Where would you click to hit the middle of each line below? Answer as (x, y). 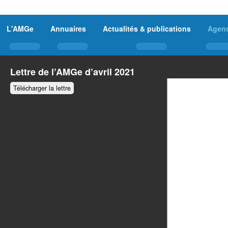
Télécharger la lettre (42, 88)
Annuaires (68, 28)
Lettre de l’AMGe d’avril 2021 (73, 72)
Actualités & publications (147, 28)
